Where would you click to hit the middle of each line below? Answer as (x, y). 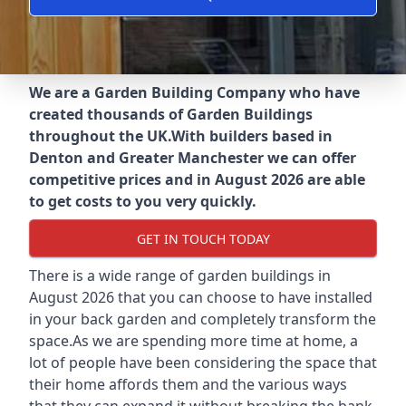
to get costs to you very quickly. (143, 201)
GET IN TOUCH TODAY (203, 238)
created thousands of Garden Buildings (171, 114)
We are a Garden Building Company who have (194, 92)
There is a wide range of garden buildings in (180, 275)
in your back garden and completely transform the (203, 319)
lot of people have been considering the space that (203, 362)
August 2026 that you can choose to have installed (201, 297)
